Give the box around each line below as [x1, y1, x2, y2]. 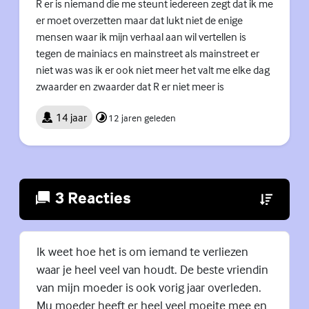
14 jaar [55, 110, 87, 125]
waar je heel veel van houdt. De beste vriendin [37, 261, 268, 277]
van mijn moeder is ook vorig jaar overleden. [37, 279, 261, 295]
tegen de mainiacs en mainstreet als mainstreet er [36, 46, 259, 61]
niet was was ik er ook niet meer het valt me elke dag [36, 63, 270, 77]
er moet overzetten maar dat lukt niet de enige [36, 13, 243, 28]
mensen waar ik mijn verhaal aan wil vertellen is [36, 30, 246, 44]
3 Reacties [55, 187, 131, 208]
